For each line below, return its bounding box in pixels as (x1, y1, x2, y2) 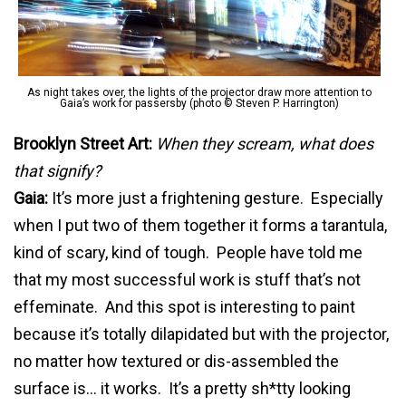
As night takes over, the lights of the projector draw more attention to (27, 85, 372, 99)
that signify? (14, 160, 101, 180)
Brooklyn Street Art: (14, 133, 156, 153)
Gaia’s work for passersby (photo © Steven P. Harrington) (60, 96, 339, 110)
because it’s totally (14, 324, 147, 343)
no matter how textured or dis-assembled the (14, 351, 339, 371)
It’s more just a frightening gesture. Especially (52, 188, 383, 208)
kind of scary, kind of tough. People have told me (14, 242, 362, 262)
